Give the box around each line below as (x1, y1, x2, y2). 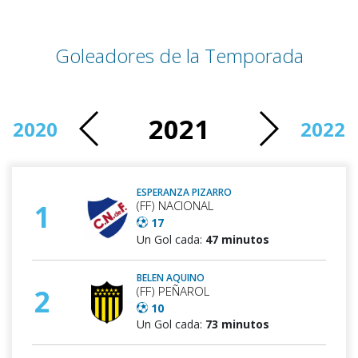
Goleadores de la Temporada (54, 42, 304, 69)
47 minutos (205, 231, 270, 247)
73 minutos (205, 316, 270, 332)
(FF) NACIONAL (137, 197, 214, 213)
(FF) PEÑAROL (137, 282, 210, 299)
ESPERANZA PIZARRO (137, 185, 233, 199)
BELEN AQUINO (137, 270, 205, 284)
